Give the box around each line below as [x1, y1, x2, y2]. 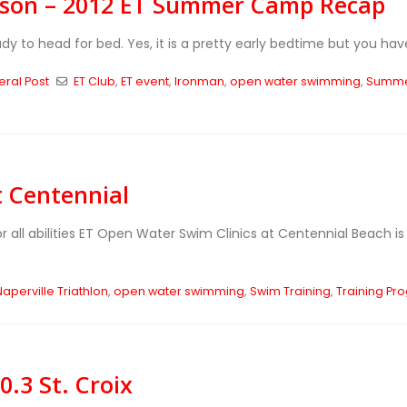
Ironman [174, 74, 224, 89]
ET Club [73, 74, 115, 89]
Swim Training [249, 283, 331, 299]
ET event [120, 74, 169, 89]
